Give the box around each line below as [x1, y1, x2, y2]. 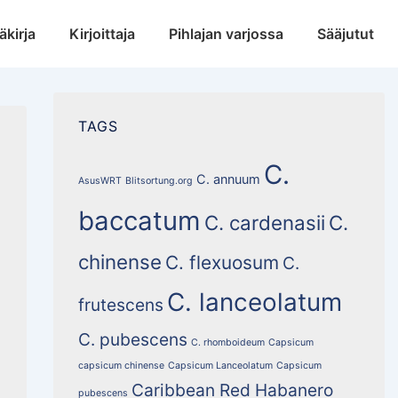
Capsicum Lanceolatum [167, 359, 273, 371]
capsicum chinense [77, 359, 164, 371]
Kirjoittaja [69, 25, 135, 43]
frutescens [77, 293, 163, 315]
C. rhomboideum [190, 336, 265, 348]
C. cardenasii [203, 210, 325, 235]
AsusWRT [77, 174, 122, 187]
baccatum [77, 204, 201, 236]
